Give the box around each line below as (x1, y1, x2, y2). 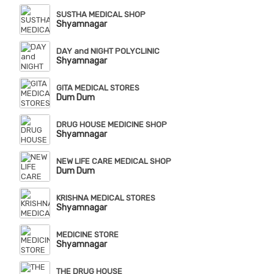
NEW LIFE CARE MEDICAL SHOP (56, 157, 171, 166)
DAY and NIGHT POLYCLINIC (56, 46, 160, 56)
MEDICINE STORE (56, 230, 119, 240)
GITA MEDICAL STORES (56, 83, 139, 93)
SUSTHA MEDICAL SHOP (56, 10, 146, 20)
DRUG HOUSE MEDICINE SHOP (56, 120, 167, 130)
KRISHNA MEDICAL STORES (56, 193, 155, 203)
